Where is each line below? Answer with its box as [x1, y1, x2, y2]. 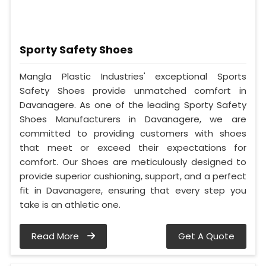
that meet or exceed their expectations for [20, 141, 246, 154]
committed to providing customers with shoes [20, 126, 246, 140]
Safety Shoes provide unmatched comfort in [20, 84, 246, 97]
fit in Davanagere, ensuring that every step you [20, 183, 246, 197]
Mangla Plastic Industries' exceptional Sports [20, 69, 246, 83]
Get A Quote [178, 229, 235, 242]
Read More [31, 229, 81, 242]
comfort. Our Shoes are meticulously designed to [20, 155, 246, 168]
